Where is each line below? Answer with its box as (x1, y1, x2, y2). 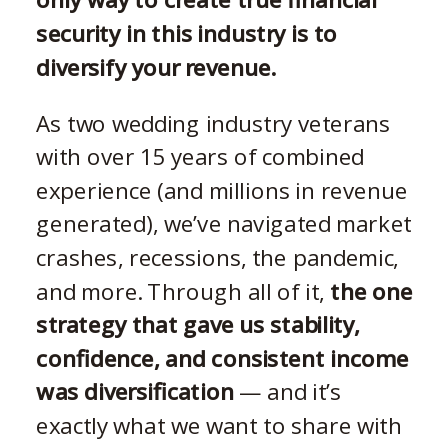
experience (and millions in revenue (36, 174, 408, 206)
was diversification (36, 376, 234, 407)
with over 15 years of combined (36, 140, 365, 172)
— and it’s (233, 376, 342, 407)
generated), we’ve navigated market (36, 208, 412, 239)
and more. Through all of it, (36, 275, 331, 307)
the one (330, 275, 413, 307)
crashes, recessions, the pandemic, (36, 241, 400, 273)
